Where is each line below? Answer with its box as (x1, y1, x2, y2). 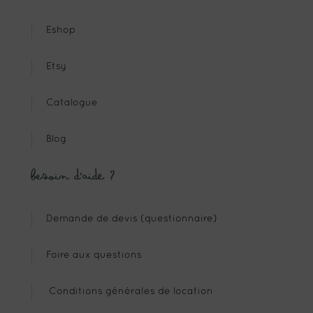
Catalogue (31, 99, 98, 108)
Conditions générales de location (31, 287, 213, 297)
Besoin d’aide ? (31, 165, 117, 188)
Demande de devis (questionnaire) (31, 214, 217, 224)
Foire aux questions (31, 251, 142, 261)
